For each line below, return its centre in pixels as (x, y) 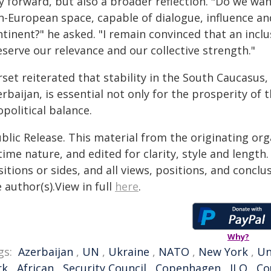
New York (223, 252)
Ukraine (129, 252)
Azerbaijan (46, 252)
